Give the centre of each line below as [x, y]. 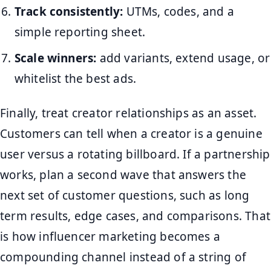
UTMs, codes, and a [178, 12]
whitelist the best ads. [75, 78]
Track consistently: [69, 12]
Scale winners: [55, 58]
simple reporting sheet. [80, 32]
